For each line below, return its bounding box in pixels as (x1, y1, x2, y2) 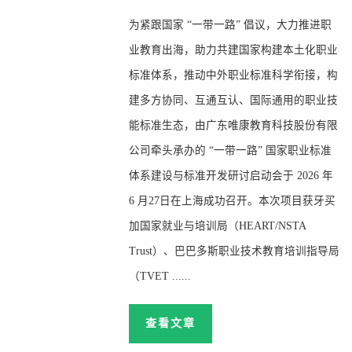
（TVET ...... (129, 270, 192, 282)
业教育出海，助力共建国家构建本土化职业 (129, 44, 339, 56)
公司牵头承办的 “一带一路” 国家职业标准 (129, 145, 332, 156)
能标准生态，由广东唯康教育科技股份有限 (129, 119, 339, 131)
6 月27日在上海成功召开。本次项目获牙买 (129, 195, 336, 207)
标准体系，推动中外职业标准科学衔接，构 (129, 69, 339, 81)
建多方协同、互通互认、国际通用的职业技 (129, 94, 339, 106)
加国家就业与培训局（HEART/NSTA (129, 220, 306, 232)
